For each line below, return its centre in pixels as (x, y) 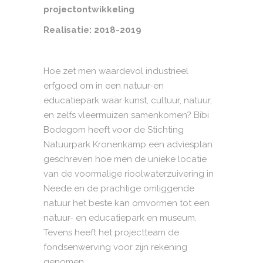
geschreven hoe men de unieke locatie (125, 159)
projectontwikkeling (89, 9)
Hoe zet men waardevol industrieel (116, 71)
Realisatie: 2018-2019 (92, 30)
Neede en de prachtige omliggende (119, 188)
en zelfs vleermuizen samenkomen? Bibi (126, 115)
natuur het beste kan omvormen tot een (127, 203)
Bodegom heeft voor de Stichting (114, 130)
